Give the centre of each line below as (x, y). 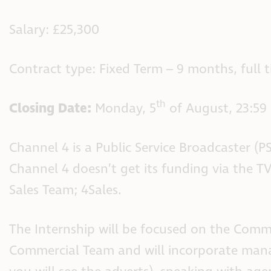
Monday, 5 (124, 108)
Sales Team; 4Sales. (65, 190)
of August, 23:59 (216, 108)
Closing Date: (50, 108)
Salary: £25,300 (54, 30)
